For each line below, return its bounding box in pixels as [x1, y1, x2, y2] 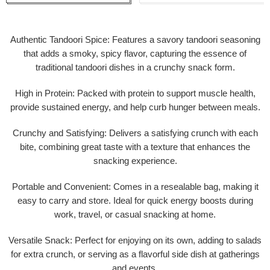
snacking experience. [93, 156, 177, 166]
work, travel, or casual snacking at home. [54, 210, 216, 220]
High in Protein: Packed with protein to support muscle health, [14, 89, 256, 99]
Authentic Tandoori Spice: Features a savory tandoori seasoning [10, 35, 260, 45]
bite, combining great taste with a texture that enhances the [20, 142, 250, 152]
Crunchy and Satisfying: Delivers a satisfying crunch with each [12, 128, 258, 139]
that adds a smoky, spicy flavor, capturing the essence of [24, 49, 246, 59]
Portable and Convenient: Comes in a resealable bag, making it [11, 182, 259, 192]
